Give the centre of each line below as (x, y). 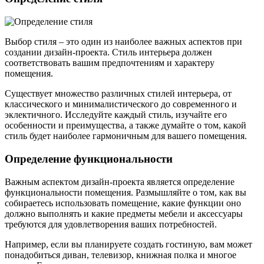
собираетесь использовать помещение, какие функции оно (123, 203)
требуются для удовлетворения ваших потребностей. (111, 224)
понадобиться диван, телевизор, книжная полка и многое (121, 255)
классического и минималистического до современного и (121, 104)
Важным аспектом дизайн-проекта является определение (120, 181)
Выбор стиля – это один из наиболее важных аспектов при (123, 42)
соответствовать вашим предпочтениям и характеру (110, 63)
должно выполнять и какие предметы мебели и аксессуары (124, 213)
